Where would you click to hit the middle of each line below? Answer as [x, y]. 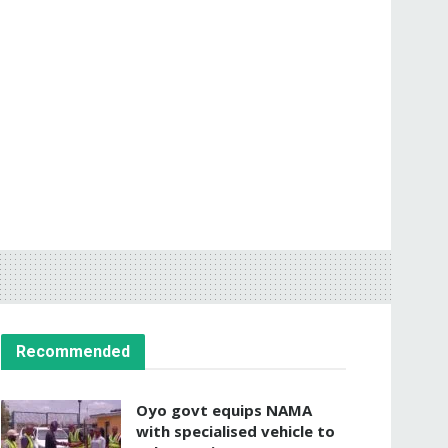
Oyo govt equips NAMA [224, 409]
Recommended [73, 351]
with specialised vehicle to [235, 430]
